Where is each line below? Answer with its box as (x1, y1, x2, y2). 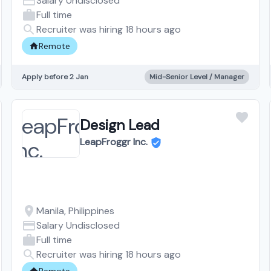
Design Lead (79, 115, 160, 134)
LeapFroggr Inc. (79, 135, 148, 148)
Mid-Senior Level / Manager (149, 71, 245, 82)
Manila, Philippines (36, 204, 114, 217)
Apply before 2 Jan (21, 71, 88, 82)
